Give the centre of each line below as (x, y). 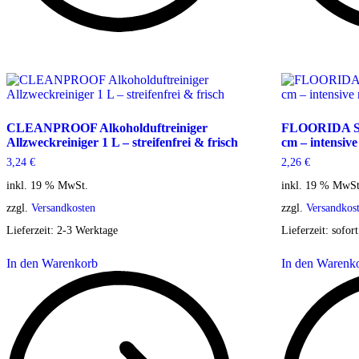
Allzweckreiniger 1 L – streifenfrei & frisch (122, 143)
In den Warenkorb (52, 263)
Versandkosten (63, 207)
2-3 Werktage (87, 230)
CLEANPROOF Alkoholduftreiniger (107, 128)
